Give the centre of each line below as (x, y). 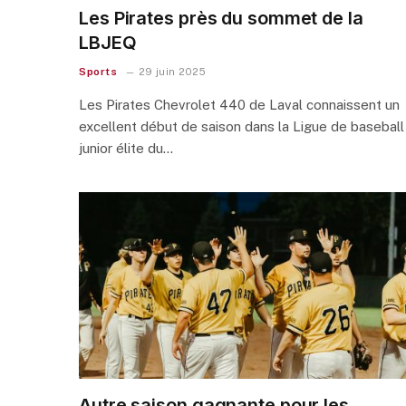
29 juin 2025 (172, 71)
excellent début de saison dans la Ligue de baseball (242, 126)
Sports (98, 71)
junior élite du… (126, 148)
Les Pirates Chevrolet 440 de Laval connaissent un (239, 104)
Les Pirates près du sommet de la (221, 18)
